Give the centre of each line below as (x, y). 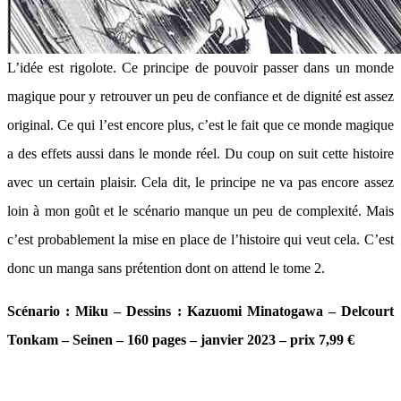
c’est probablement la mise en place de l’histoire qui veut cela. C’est (200, 239)
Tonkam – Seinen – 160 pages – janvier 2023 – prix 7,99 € (181, 340)
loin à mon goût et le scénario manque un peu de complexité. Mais (200, 211)
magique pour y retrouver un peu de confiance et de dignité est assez (200, 96)
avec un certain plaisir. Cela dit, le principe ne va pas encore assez (200, 182)
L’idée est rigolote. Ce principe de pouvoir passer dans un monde (200, 68)
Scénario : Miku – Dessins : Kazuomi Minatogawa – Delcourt (200, 311)
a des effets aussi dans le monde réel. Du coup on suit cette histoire (200, 154)
